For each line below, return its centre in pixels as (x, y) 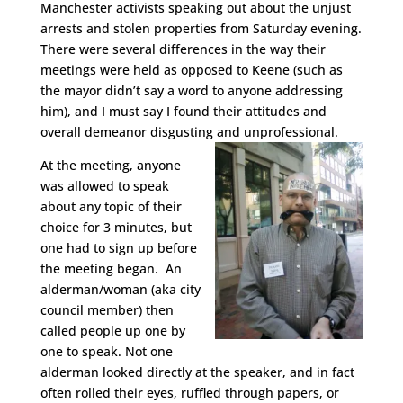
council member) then (107, 310)
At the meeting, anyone (110, 165)
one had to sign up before (118, 248)
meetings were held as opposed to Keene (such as (191, 70)
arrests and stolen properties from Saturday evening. (201, 28)
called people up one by (112, 331)
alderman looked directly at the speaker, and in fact (197, 372)
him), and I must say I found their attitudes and (183, 111)
